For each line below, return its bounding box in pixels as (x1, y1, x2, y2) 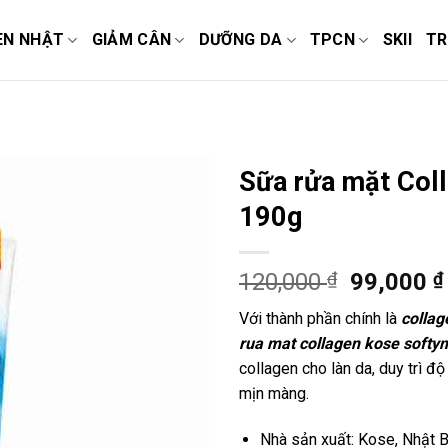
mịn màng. (239, 384, 309, 403)
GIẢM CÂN (91, 30, 172, 49)
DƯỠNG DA (198, 30, 283, 49)
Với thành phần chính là (239, 309, 401, 328)
